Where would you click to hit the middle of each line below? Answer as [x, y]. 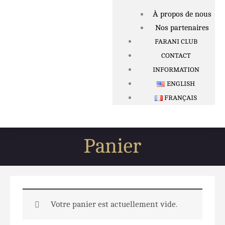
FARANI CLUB [176, 42]
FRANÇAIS [181, 98]
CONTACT [176, 56]
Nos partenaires [182, 28]
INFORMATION [176, 70]
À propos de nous [182, 15]
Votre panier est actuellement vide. [114, 205]
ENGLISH [181, 84]
